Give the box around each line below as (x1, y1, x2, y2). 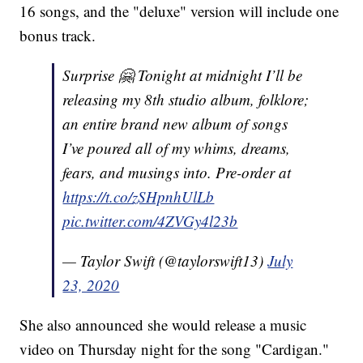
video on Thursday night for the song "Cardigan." (19, 339, 330, 360)
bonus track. (19, 25, 96, 46)
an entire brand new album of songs (62, 113, 288, 135)
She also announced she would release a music (19, 314, 307, 335)
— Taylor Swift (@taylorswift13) (62, 250, 268, 271)
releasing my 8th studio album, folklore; (62, 89, 310, 110)
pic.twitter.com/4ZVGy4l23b (62, 211, 238, 232)
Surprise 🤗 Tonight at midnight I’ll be (62, 65, 303, 86)
